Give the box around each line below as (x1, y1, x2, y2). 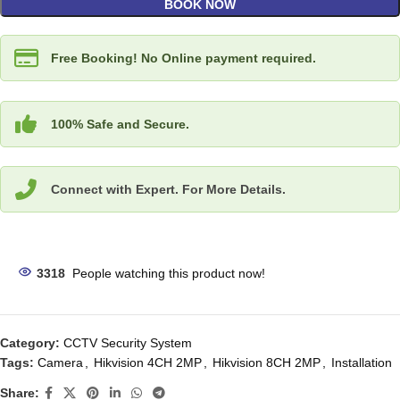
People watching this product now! (72, 265, 265, 280)
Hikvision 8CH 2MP (212, 354, 321, 370)
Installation (331, 354, 392, 370)
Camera (37, 354, 83, 370)
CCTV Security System (63, 335, 192, 350)
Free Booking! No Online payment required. (51, 50, 316, 65)
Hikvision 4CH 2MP (94, 354, 202, 370)
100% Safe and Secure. (51, 116, 189, 131)
